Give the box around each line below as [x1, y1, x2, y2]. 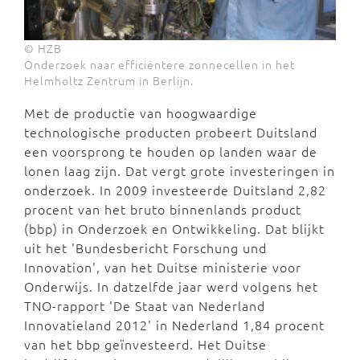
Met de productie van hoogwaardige [24, 103, 257, 121]
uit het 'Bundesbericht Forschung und [24, 238, 267, 256]
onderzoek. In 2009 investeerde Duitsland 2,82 [24, 180, 326, 198]
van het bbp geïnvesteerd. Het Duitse [24, 334, 267, 353]
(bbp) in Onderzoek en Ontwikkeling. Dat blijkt [24, 219, 325, 237]
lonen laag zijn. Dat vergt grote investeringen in [24, 161, 335, 179]
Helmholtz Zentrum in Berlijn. [24, 72, 194, 88]
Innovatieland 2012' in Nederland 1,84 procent [24, 315, 325, 333]
